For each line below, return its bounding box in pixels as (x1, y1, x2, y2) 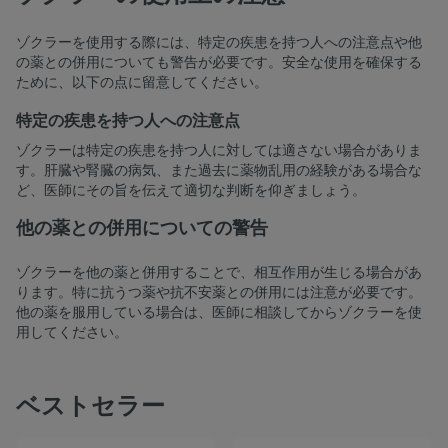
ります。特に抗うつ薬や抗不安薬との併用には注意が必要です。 (16, 283, 422, 303)
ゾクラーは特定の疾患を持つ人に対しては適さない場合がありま (16, 141, 422, 161)
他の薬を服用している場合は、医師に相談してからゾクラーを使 (16, 303, 422, 323)
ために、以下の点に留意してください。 (16, 73, 268, 93)
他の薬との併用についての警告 (16, 216, 268, 241)
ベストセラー (16, 390, 165, 423)
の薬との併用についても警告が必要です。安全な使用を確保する (16, 53, 422, 73)
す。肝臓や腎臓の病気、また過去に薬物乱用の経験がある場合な (16, 161, 422, 181)
